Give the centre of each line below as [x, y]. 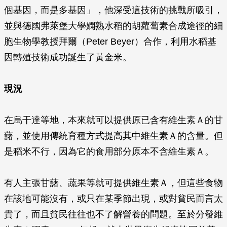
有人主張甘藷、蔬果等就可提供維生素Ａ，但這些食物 [113, 183]
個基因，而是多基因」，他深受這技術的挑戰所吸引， [113, 10]
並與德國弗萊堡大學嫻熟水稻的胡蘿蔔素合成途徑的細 [113, 26]
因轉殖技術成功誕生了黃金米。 [68, 57]
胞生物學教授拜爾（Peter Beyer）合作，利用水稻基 [110, 42]
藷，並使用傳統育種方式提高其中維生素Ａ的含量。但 [113, 136]
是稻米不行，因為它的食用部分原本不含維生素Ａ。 [109, 152]
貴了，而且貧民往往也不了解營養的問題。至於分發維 [113, 214]
